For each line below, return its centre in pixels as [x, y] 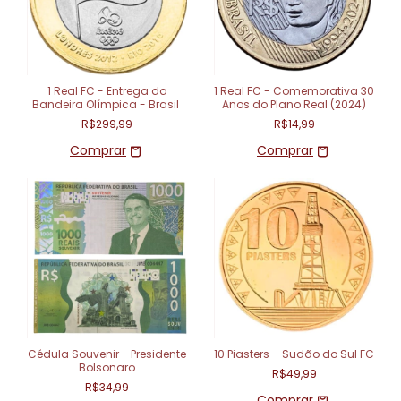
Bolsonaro [107, 367]
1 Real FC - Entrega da [107, 91]
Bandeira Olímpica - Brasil [107, 104]
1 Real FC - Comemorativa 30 [294, 91]
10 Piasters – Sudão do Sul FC [294, 354]
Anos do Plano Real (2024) [294, 104]
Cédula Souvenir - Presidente [107, 354]
